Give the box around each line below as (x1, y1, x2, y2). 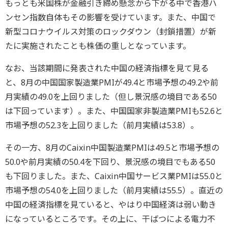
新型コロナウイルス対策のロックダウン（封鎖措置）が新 (5, 25, 216, 37)
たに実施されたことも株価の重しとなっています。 (5, 40, 191, 51)
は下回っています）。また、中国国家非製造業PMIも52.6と (5, 105, 223, 117)
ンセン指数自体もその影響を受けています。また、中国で (5, 11, 216, 23)
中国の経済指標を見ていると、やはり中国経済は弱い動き (5, 198, 216, 210)
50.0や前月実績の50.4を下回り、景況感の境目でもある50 (5, 156, 215, 167)
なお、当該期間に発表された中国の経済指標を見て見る (5, 62, 209, 74)
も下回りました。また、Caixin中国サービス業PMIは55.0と (5, 170, 223, 182)
